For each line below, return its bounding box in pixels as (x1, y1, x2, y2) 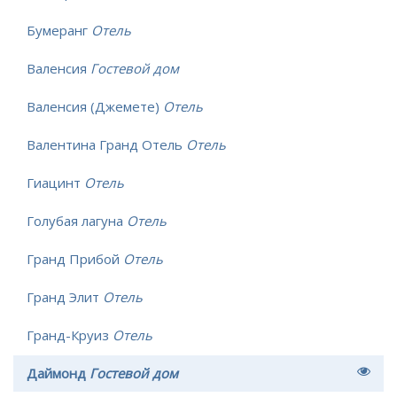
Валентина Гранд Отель (27, 135, 186, 153)
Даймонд (27, 363, 90, 382)
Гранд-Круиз (27, 325, 113, 344)
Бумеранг (27, 20, 91, 39)
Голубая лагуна (27, 211, 127, 230)
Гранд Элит (27, 287, 103, 306)
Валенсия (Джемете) (27, 97, 163, 115)
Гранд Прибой (27, 249, 123, 268)
